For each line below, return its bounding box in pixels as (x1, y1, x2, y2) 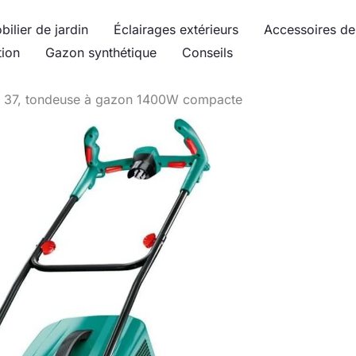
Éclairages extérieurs (114, 21, 238, 37)
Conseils (182, 44, 233, 60)
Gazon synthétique (45, 44, 157, 60)
